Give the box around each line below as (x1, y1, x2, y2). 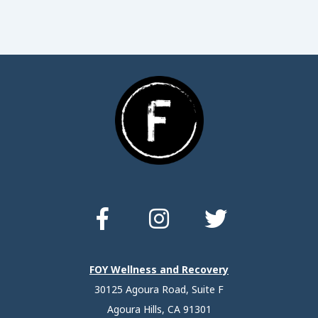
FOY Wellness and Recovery (89, 263, 229, 277)
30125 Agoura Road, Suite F (94, 283, 224, 297)
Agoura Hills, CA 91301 (106, 302, 212, 317)
